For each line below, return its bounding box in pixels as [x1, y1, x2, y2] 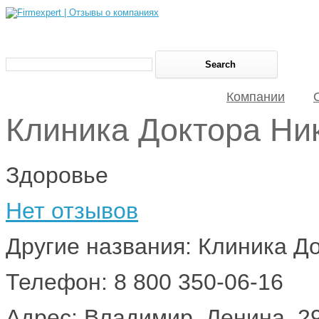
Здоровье [6, 162, 108, 188]
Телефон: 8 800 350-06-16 [6, 268, 283, 295]
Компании [226, 90, 285, 104]
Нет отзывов [6, 197, 138, 224]
